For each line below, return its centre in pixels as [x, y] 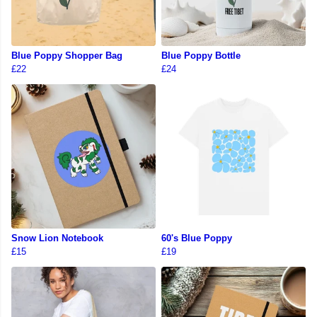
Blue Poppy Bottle [201, 56]
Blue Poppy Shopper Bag [67, 56]
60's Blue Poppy [197, 238]
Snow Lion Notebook [57, 238]
